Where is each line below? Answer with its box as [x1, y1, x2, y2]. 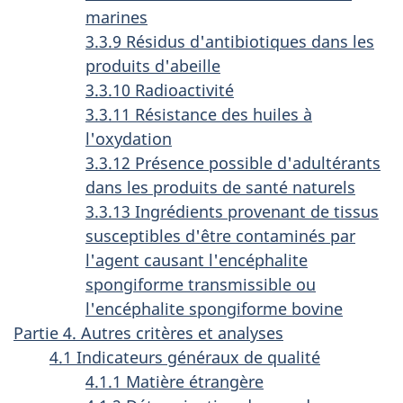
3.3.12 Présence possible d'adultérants [85, 152, 381, 174]
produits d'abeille [85, 55, 220, 76]
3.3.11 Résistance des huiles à [85, 103, 312, 125]
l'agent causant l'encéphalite [85, 249, 308, 271]
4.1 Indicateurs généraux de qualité [49, 346, 320, 368]
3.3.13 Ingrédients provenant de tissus [85, 201, 379, 222]
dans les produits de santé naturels [85, 176, 355, 198]
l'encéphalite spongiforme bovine [85, 298, 343, 319]
